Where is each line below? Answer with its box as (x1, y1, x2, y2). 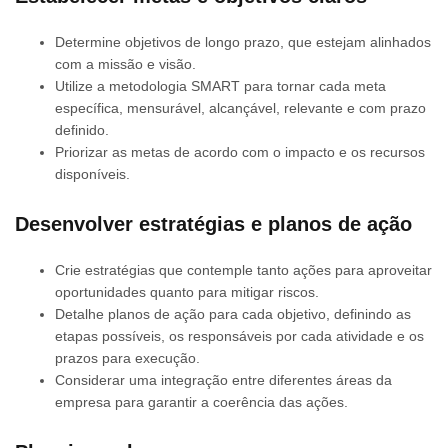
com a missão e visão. (55, 55, 196, 72)
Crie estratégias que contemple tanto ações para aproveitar (55, 261, 432, 278)
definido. (55, 121, 109, 138)
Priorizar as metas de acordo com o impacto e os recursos (55, 143, 425, 160)
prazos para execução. (55, 349, 200, 366)
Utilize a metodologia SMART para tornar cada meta (55, 77, 386, 94)
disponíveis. (55, 165, 130, 182)
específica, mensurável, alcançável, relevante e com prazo (55, 99, 426, 116)
